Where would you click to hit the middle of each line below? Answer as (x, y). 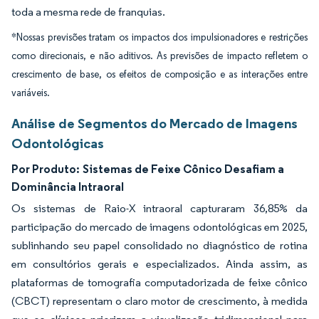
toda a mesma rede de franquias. (88, 12)
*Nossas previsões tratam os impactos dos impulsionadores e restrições (159, 37)
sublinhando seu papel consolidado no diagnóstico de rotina (159, 245)
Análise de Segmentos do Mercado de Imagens (155, 123)
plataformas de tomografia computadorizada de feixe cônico (159, 282)
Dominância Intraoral (68, 187)
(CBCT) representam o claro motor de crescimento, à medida (159, 301)
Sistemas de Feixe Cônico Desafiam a (183, 169)
